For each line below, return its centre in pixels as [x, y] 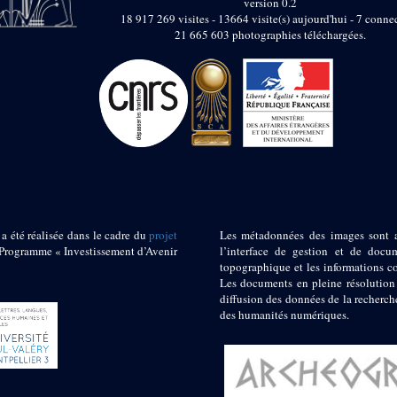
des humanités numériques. [284, 315]
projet [163, 235]
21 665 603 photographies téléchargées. [270, 35]
